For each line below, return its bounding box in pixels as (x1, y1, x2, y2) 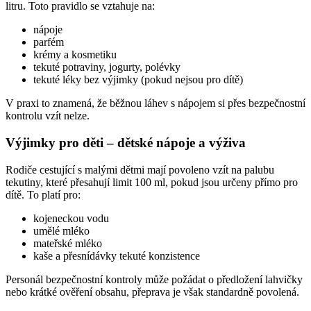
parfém (33, 36, 64, 49)
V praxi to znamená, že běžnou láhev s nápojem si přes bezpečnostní (6, 97, 305, 110)
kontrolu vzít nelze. (6, 110, 90, 122)
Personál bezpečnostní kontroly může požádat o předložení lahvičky (6, 273, 303, 285)
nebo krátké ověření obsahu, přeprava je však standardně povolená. (6, 285, 299, 298)
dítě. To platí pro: (6, 188, 81, 201)
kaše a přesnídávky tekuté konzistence (33, 249, 200, 262)
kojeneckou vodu (33, 212, 109, 224)
